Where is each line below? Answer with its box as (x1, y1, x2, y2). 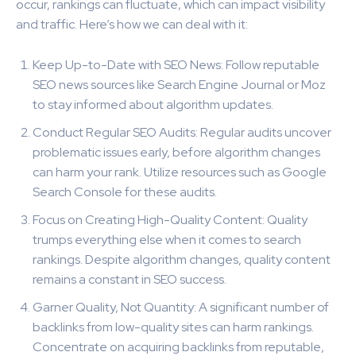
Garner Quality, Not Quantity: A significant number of (33, 298, 329, 315)
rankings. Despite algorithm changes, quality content (33, 250, 331, 268)
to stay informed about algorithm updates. (33, 95, 273, 113)
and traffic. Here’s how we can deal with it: (16, 15, 248, 33)
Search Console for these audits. (33, 183, 217, 200)
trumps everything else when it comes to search (33, 230, 301, 248)
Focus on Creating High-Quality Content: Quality (33, 211, 308, 228)
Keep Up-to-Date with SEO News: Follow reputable (33, 56, 319, 73)
